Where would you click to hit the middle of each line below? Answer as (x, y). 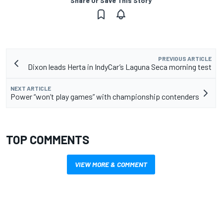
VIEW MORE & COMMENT (111, 165)
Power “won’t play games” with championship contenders (105, 97)
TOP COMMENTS (48, 140)
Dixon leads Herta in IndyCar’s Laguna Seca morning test (120, 67)
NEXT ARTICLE (31, 88)
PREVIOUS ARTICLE (185, 59)
